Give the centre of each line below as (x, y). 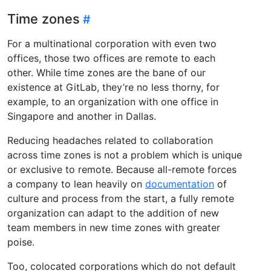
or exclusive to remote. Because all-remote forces (122, 170)
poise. (21, 242)
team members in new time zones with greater (114, 228)
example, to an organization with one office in (113, 102)
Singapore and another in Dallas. (82, 116)
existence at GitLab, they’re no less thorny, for (113, 87)
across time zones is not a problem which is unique (125, 155)
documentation (180, 184)
